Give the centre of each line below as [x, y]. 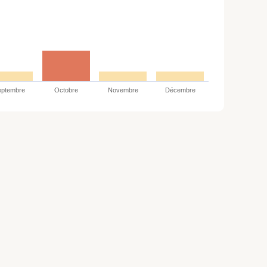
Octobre [66, 90]
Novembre [123, 90]
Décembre [180, 90]
